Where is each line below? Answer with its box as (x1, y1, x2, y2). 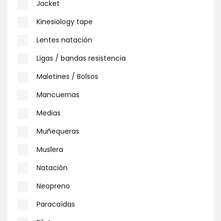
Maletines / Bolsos (37, 72, 98, 81)
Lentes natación (37, 35, 92, 45)
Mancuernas (37, 90, 79, 100)
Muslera (37, 145, 63, 154)
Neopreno (37, 181, 70, 191)
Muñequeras (37, 126, 79, 136)
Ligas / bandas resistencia (37, 53, 126, 63)
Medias (37, 108, 61, 118)
